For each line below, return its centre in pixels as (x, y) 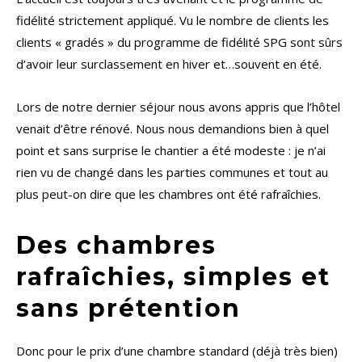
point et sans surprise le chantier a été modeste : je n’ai (171, 151)
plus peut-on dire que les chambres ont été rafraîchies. (168, 194)
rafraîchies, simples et (173, 277)
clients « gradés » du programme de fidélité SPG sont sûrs (179, 42)
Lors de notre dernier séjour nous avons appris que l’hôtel (178, 107)
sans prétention (128, 309)
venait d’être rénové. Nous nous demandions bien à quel (173, 129)
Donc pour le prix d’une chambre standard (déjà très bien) (177, 351)
